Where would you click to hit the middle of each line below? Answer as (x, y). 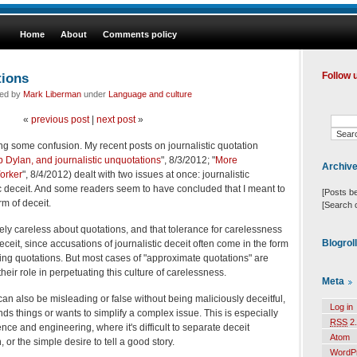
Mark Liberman (52, 94)
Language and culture (150, 94)
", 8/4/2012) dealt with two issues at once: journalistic (136, 174)
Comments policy (140, 34)
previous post (60, 119)
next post (116, 119)
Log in (341, 307)
